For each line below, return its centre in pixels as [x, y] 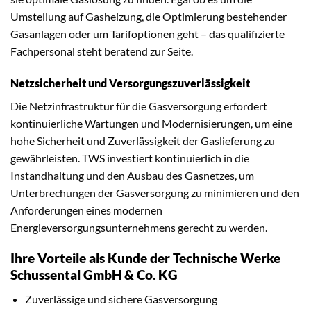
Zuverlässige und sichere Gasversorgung [121, 299]
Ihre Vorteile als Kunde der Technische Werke [145, 258]
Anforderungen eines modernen [86, 210]
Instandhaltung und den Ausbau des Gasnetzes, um [132, 175]
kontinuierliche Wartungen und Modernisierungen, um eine [151, 123]
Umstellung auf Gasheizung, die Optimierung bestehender [149, 16]
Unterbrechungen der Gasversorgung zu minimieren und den [155, 192]
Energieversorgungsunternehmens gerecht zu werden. [139, 227]
